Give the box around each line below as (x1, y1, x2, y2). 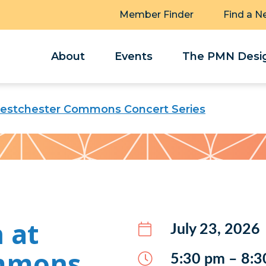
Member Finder (119, 9, 194, 20)
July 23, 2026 (170, 222, 260, 237)
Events (115, 50, 153, 63)
